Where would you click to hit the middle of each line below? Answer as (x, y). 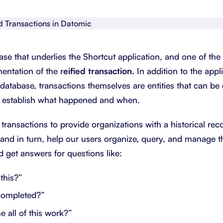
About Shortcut (185, 20)
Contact (174, 39)
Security (174, 57)
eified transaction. (99, 71)
